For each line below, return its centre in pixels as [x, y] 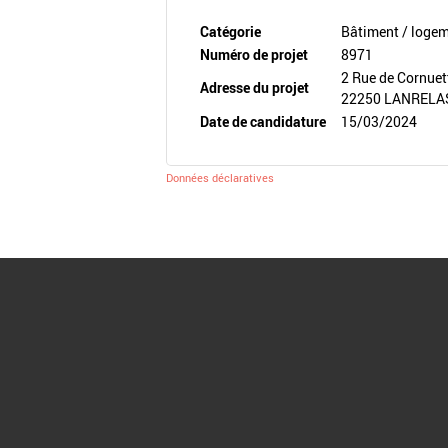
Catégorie [231, 31]
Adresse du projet [255, 87]
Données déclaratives [220, 177]
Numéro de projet [254, 54]
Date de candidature [263, 121]
